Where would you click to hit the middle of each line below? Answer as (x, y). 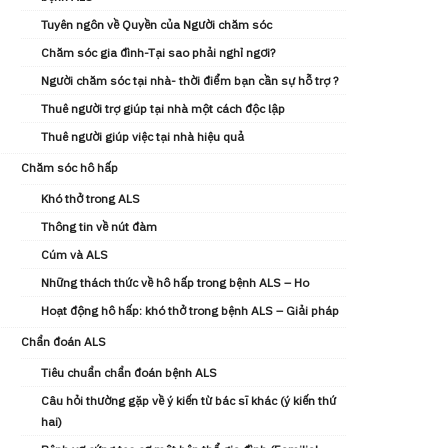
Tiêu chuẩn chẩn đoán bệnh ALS (129, 372)
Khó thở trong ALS (90, 198)
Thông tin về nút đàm (99, 226)
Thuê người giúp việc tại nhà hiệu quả (142, 136)
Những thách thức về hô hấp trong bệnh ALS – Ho (175, 282)
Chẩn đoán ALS (63, 341)
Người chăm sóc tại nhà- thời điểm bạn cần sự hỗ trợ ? (189, 80)
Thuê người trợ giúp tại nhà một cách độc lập (163, 108)
